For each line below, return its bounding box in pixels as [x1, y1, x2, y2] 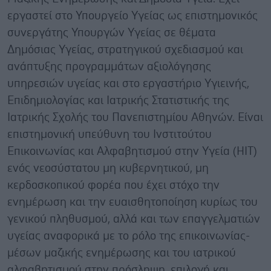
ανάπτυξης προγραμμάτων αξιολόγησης [7, 61, 211, 73]
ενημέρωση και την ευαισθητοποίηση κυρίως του [7, 197, 258, 208]
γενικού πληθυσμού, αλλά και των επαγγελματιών [7, 214, 260, 225]
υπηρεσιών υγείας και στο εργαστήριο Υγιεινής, [7, 78, 249, 90]
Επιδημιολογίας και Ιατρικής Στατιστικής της [7, 95, 229, 106]
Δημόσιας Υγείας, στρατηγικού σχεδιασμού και [7, 44, 243, 56]
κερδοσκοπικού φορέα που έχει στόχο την [7, 180, 220, 191]
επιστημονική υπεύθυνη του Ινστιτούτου [7, 129, 212, 140]
